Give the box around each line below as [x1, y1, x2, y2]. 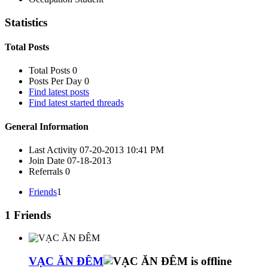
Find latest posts [29, 87, 89, 98]
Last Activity [29, 144, 77, 155]
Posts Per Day [29, 76, 82, 87]
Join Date [29, 155, 65, 166]
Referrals [29, 166, 63, 176]
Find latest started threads [29, 98, 124, 108]
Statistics [5, 16, 47, 29]
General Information [5, 121, 89, 132]
